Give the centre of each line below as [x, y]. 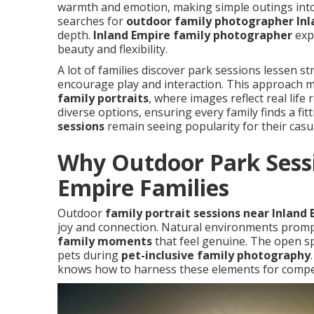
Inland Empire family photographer [193, 35]
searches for [92, 21]
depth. [75, 35]
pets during [89, 255]
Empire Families [143, 187]
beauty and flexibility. [112, 49]
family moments [105, 241]
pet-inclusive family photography [216, 255]
